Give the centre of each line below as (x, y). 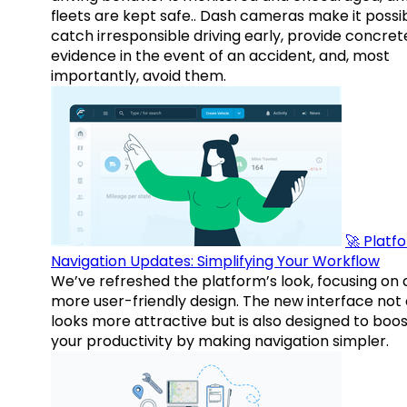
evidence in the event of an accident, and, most (220, 56)
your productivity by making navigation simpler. (220, 342)
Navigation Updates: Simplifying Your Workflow (215, 262)
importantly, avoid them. (139, 76)
